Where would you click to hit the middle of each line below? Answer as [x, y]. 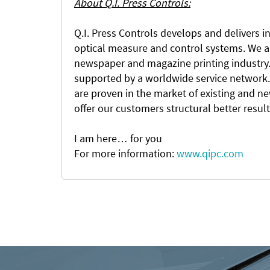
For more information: [125, 154]
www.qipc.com [210, 154]
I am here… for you [119, 139]
